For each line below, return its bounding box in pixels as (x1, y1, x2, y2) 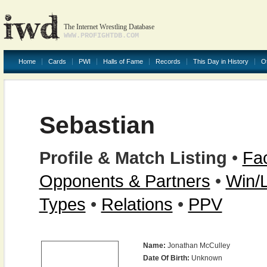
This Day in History (193, 58, 249, 65)
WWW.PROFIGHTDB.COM (63, 32, 139, 40)
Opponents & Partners (39, 171, 210, 191)
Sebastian (39, 111, 155, 139)
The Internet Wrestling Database (63, 23, 154, 31)
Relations (101, 194, 173, 214)
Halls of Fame (103, 58, 143, 65)
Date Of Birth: (142, 254, 190, 262)
